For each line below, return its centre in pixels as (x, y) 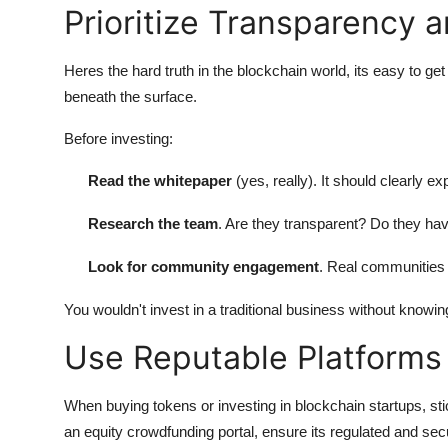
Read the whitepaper (160, 180)
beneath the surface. (130, 96)
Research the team (153, 223)
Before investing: (118, 138)
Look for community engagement (203, 266)
